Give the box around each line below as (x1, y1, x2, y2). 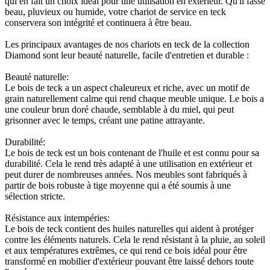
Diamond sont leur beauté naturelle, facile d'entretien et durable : (5, 49, 249, 60)
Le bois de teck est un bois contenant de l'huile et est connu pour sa (5, 147, 259, 158)
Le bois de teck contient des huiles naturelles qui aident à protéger (5, 223, 254, 234)
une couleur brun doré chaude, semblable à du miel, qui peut (5, 104, 234, 115)
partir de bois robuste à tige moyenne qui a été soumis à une (5, 180, 231, 190)
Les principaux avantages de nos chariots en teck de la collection (5, 39, 250, 49)
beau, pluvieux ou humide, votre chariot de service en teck (5, 6, 226, 17)
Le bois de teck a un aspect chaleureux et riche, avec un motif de (5, 82, 250, 93)
